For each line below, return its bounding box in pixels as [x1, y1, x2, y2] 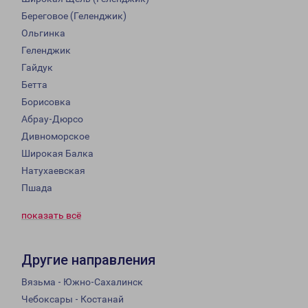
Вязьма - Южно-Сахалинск [21, 276, 143, 288]
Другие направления [21, 252, 155, 269]
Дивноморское [21, 131, 89, 142]
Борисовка [21, 96, 71, 108]
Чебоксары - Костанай [21, 294, 124, 305]
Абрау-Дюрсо [21, 113, 83, 125]
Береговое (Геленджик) [21, 10, 126, 22]
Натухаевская [21, 165, 85, 177]
